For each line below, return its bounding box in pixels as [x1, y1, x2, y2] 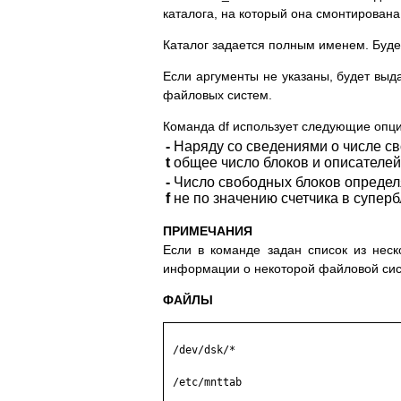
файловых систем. [163, 88, 272, 103]
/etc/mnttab [166, 376, 242, 389]
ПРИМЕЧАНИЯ [163, 224, 252, 239]
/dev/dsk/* [166, 344, 235, 357]
